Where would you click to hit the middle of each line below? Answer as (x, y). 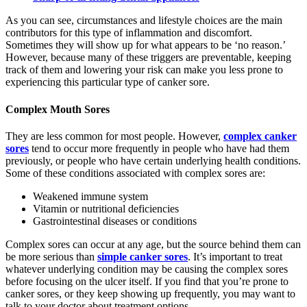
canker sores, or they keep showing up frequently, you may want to (150, 293)
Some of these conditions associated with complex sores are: (135, 173)
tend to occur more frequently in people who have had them (159, 148)
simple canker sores (143, 256)
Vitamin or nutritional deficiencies (106, 208)
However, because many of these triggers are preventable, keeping (148, 58)
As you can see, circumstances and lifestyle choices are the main (144, 21)
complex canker (260, 136)
